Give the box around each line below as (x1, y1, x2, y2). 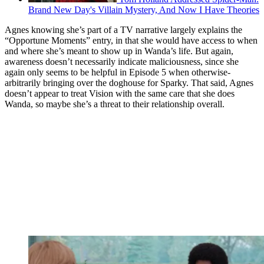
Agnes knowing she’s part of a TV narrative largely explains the (5, 24, 242, 35)
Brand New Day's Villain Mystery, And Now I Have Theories (28, 4, 259, 15)
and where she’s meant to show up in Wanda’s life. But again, (5, 45, 233, 56)
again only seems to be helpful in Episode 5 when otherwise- (5, 67, 230, 77)
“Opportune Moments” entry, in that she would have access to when (5, 35, 258, 45)
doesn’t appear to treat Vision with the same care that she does (5, 88, 235, 98)
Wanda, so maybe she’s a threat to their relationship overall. (5, 98, 225, 109)
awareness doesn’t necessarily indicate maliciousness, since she (5, 56, 239, 67)
